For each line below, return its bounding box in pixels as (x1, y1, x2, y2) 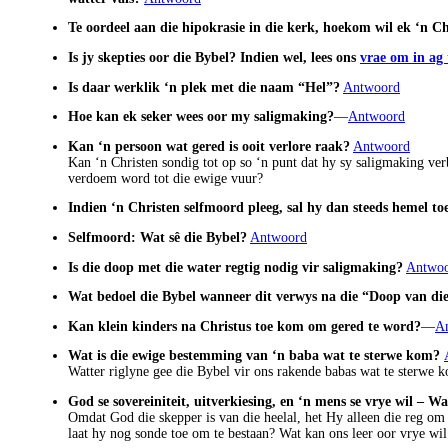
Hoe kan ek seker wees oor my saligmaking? (68, 109, 334, 125)
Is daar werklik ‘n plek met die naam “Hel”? (68, 79, 340, 95)
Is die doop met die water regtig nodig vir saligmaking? (68, 259, 403, 275)
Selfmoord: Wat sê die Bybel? (68, 229, 247, 245)
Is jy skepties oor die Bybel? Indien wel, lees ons (68, 49, 356, 65)
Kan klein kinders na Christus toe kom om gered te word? (68, 318, 421, 334)
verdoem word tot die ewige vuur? (68, 170, 263, 186)
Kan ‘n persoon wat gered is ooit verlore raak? (68, 138, 350, 154)
